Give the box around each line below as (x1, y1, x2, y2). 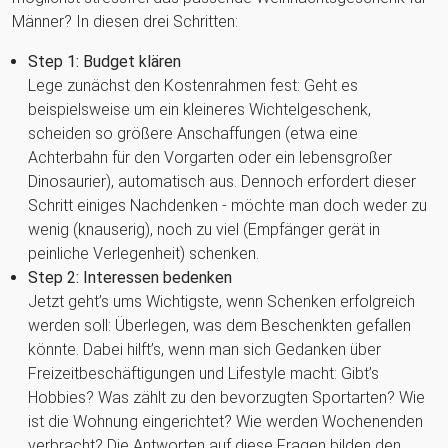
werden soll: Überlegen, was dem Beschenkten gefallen (28, 315, 411, 335)
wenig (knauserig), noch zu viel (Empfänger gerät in (28, 219, 380, 239)
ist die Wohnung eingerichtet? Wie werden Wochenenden (28, 411, 423, 431)
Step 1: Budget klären (28, 51, 181, 71)
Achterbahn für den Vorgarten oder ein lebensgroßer (28, 147, 392, 167)
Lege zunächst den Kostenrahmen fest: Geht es (28, 75, 358, 95)
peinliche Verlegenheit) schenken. (28, 243, 259, 263)
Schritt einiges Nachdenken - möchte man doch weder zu (28, 195, 427, 215)
